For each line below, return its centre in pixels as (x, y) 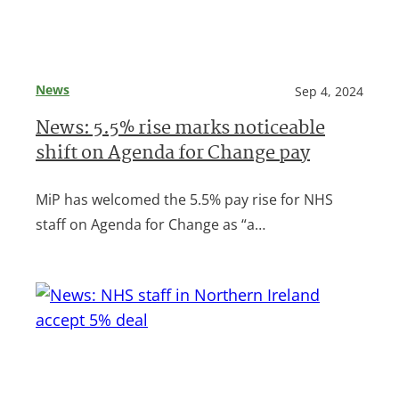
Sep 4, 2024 (329, 91)
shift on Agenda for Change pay (173, 154)
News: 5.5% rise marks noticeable (180, 129)
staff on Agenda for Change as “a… (151, 224)
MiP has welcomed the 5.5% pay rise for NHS (184, 199)
